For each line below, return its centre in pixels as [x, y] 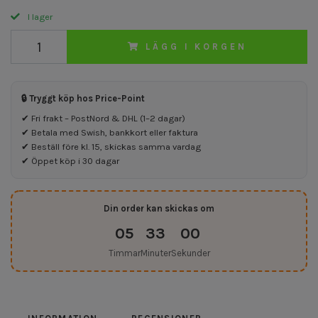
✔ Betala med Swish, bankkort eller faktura [110, 133]
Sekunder [190, 253]
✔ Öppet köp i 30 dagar [70, 161]
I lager [39, 17]
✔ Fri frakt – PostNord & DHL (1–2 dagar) [103, 119]
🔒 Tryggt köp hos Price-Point [83, 99]
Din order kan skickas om [159, 209]
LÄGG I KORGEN [196, 47]
